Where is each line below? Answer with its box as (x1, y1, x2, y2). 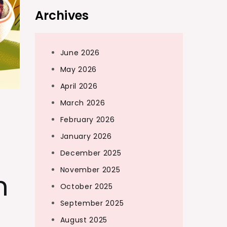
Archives (34, 7, 89, 24)
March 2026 (60, 98, 105, 108)
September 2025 (60, 198, 124, 208)
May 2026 (60, 64, 97, 74)
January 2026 (60, 131, 112, 141)
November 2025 (60, 165, 121, 175)
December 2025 (60, 148, 122, 158)
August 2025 (60, 215, 108, 225)
